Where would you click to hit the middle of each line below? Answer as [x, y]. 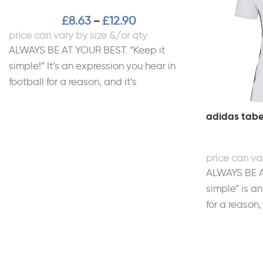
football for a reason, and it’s [73, 82]
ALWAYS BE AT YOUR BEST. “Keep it [87, 50]
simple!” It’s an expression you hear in [92, 66]
